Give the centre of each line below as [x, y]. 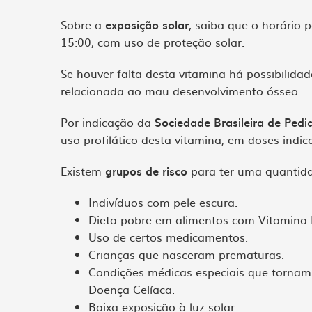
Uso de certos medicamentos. [168, 237]
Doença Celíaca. [132, 289]
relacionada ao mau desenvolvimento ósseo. [181, 91]
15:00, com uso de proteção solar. [153, 42]
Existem [83, 171]
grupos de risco [146, 171]
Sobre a [83, 24]
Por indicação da [108, 122]
